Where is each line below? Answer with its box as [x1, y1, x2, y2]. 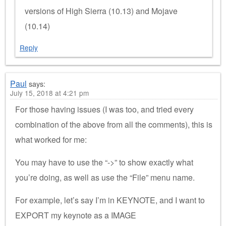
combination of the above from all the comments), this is [15, 118, 212, 130]
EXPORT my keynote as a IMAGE [15, 209, 136, 221]
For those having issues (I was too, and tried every [15, 103, 194, 115]
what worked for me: [15, 133, 87, 145]
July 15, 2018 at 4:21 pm [10, 87, 89, 98]
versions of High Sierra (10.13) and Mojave [25, 5, 178, 17]
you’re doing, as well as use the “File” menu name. [15, 171, 195, 183]
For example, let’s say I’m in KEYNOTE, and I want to [15, 194, 205, 206]
